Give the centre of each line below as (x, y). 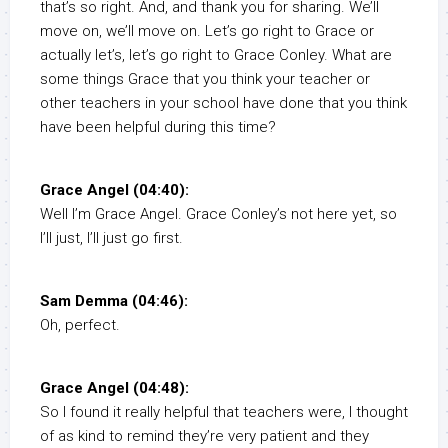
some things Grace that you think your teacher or (205, 79)
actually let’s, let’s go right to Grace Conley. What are (216, 55)
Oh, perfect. (80, 325)
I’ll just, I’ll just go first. (111, 238)
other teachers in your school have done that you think (223, 103)
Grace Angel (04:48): (114, 388)
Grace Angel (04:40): (114, 190)
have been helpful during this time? (158, 127)
